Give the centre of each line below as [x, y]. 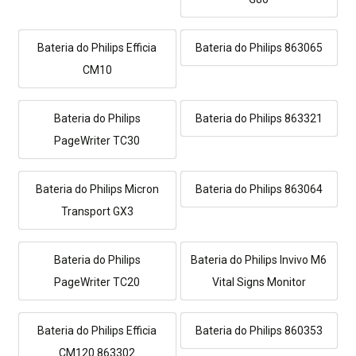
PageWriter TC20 [97, 282]
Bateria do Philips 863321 [259, 119]
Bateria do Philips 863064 [259, 190]
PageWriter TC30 [97, 141]
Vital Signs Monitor [259, 282]
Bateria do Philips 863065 [259, 48]
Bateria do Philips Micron [97, 190]
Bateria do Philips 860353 [259, 331]
